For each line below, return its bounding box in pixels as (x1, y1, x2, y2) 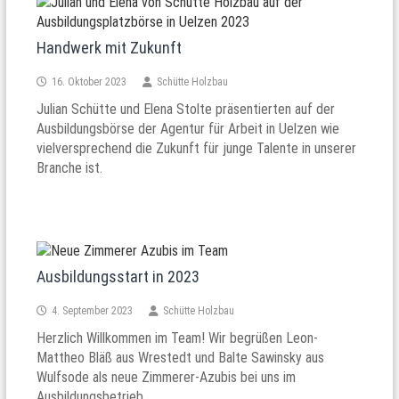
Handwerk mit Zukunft (37, 37, 183, 57)
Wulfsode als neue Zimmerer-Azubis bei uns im (37, 368, 297, 386)
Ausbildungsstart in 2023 (37, 266, 200, 286)
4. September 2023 (52, 304, 134, 317)
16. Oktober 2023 (52, 75, 127, 88)
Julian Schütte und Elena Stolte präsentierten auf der (37, 100, 336, 118)
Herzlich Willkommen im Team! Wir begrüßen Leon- (37, 329, 319, 346)
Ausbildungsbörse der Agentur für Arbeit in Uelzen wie (37, 119, 340, 137)
